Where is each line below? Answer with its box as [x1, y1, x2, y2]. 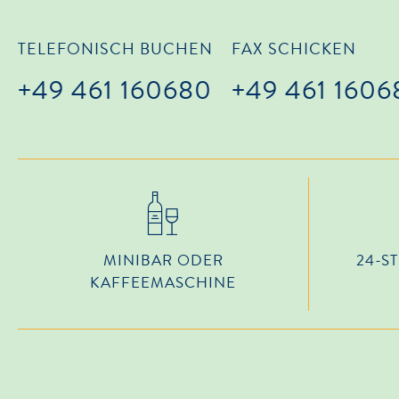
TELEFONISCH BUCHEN [18, 37, 213, 61]
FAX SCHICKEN [231, 37, 356, 61]
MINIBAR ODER [102, 248, 224, 272]
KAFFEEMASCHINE [90, 271, 236, 294]
